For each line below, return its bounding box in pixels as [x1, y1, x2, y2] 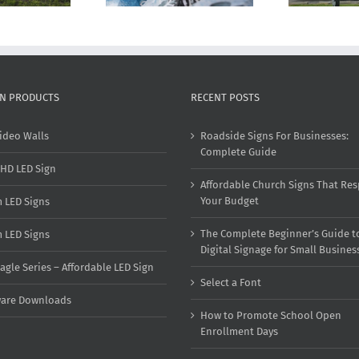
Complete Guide [200, 146, 276, 159]
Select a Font [200, 276, 261, 289]
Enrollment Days [200, 325, 278, 338]
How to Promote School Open [200, 309, 341, 322]
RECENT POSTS [191, 91, 260, 104]
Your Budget [200, 195, 259, 208]
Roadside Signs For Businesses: [200, 130, 349, 143]
